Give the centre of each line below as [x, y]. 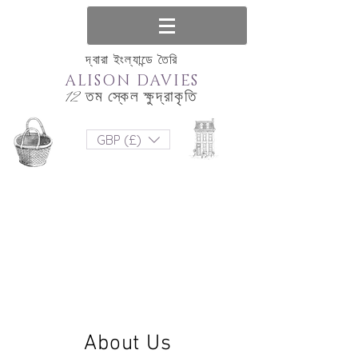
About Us [128, 344]
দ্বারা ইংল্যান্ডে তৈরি [132, 61]
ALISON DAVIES [132, 81]
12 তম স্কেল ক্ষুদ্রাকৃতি [132, 98]
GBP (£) [119, 139]
